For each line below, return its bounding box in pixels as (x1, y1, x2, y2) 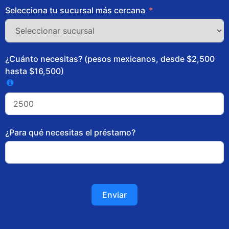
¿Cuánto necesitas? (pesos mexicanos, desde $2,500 (5, 53, 215, 64)
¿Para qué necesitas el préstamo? (5, 127, 135, 138)
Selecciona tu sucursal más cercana (5, 5, 145, 15)
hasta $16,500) (5, 65, 64, 76)
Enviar (102, 190, 127, 200)
